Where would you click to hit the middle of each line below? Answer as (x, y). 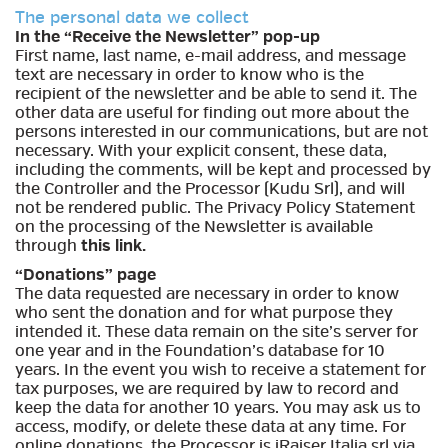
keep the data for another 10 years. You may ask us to (218, 407)
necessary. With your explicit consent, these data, (201, 150)
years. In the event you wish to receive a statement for (220, 369)
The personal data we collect (132, 17)
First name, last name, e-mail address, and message (210, 55)
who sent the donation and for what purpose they (204, 312)
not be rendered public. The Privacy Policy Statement (215, 207)
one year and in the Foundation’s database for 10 (200, 350)
